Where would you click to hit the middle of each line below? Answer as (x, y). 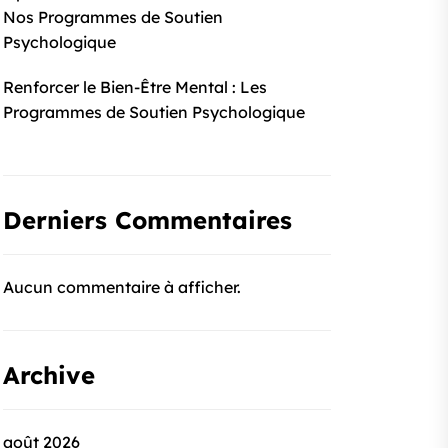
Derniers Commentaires (147, 220)
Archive (49, 375)
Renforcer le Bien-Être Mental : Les (135, 87)
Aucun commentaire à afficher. (122, 287)
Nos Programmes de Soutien (113, 17)
